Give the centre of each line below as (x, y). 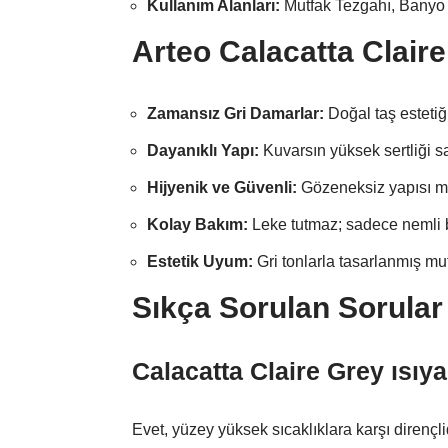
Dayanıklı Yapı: (203, 151)
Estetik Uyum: (200, 262)
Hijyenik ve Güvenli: (222, 188)
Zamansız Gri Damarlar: (235, 114)
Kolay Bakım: (197, 225)
